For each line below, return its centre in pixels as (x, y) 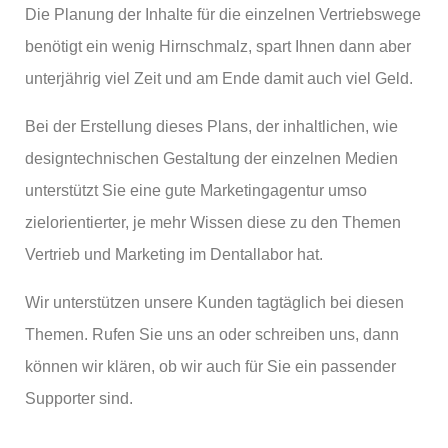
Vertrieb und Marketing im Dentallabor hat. (174, 254)
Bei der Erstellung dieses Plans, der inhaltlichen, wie (211, 126)
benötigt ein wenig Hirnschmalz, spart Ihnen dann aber (218, 46)
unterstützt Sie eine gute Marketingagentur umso (196, 190)
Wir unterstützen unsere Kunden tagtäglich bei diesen (214, 302)
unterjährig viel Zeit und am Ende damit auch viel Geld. (219, 78)
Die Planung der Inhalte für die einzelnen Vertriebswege (223, 14)
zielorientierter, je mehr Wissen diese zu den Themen (213, 222)
